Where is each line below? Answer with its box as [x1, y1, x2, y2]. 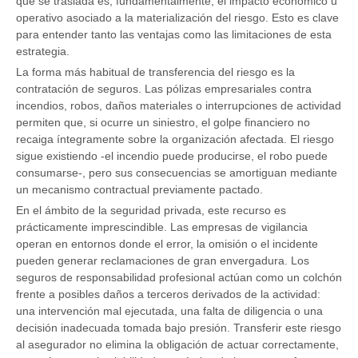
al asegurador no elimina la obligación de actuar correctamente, [16, 338, 339, 352]
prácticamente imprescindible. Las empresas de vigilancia [16, 221, 308, 234]
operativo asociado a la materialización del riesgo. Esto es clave [16, 11, 339, 25]
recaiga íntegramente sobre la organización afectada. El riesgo [16, 133, 334, 146]
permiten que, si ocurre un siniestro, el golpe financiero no [16, 116, 310, 129]
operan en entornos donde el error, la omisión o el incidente [16, 237, 318, 251]
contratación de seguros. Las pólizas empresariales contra [16, 82, 312, 96]
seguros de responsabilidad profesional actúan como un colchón [16, 271, 342, 284]
